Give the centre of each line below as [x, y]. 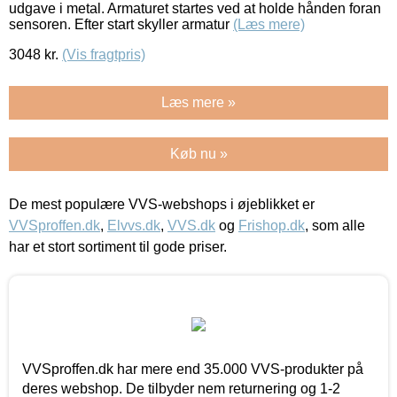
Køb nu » [198, 153]
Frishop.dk [272, 225]
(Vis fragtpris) [104, 54]
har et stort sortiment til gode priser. [118, 246]
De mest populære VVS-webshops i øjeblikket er [162, 204]
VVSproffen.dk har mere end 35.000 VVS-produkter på [193, 369]
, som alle [335, 225]
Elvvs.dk [134, 225]
